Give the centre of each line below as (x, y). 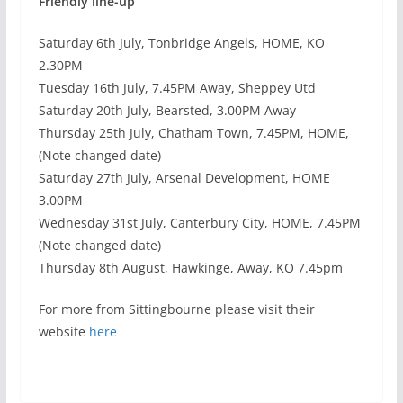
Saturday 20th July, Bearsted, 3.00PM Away (167, 110)
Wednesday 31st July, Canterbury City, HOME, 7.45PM (199, 223)
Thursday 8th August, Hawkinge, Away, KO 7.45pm (190, 268)
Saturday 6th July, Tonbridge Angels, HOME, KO (181, 43)
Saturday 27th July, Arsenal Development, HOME (184, 178)
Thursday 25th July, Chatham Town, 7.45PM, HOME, (193, 133)
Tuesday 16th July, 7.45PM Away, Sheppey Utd (177, 88)
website (63, 331)
